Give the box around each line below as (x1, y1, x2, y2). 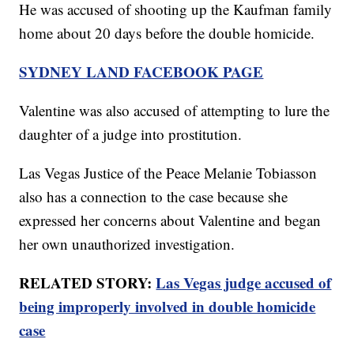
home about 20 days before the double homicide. (19, 23, 315, 43)
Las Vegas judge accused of (156, 272, 332, 294)
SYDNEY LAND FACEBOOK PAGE (19, 61, 264, 83)
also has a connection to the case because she (19, 186, 288, 207)
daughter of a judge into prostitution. (19, 124, 243, 145)
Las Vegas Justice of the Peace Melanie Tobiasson (19, 163, 318, 183)
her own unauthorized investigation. (19, 234, 235, 254)
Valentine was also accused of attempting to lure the (19, 100, 330, 121)
